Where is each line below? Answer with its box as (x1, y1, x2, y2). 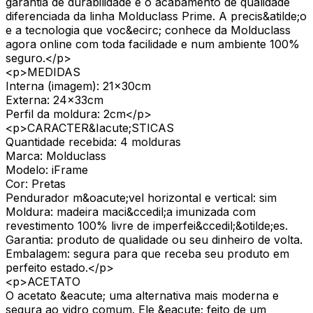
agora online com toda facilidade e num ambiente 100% (6, 36, 300, 51)
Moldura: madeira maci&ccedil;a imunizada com (6, 204, 256, 219)
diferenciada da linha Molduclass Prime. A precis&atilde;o (6, 8, 307, 23)
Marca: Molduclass (6, 148, 106, 163)
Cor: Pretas (6, 176, 66, 191)
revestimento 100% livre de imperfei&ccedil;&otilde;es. (6, 218, 288, 233)
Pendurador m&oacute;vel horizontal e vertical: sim (6, 190, 277, 205)
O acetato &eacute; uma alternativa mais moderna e (6, 288, 279, 303)
